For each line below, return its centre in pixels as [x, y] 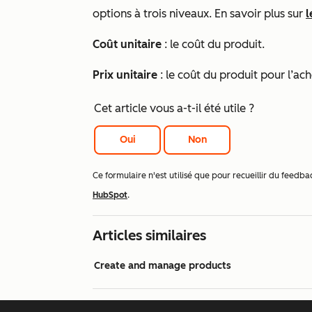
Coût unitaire [127, 44]
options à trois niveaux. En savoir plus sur [199, 14]
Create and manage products [163, 266]
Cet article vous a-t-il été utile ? [174, 108]
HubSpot [110, 195]
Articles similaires [149, 236]
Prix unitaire [125, 75]
